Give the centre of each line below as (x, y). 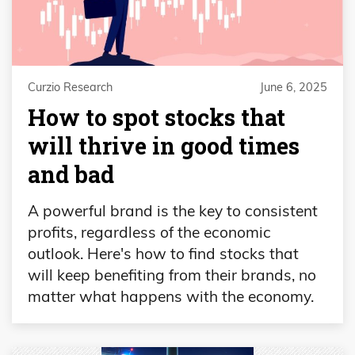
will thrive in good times (164, 146)
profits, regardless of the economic (149, 232)
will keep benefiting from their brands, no (172, 275)
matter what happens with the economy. (171, 296)
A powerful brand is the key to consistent (173, 210)
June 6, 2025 (294, 88)
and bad (71, 175)
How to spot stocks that (157, 118)
